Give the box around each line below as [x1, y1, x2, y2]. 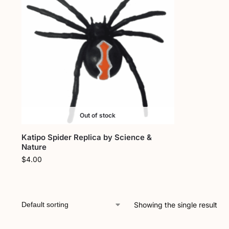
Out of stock [80, 111, 116, 119]
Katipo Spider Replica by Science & [21, 132, 152, 142]
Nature [21, 142, 47, 152]
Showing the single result [133, 200, 217, 209]
